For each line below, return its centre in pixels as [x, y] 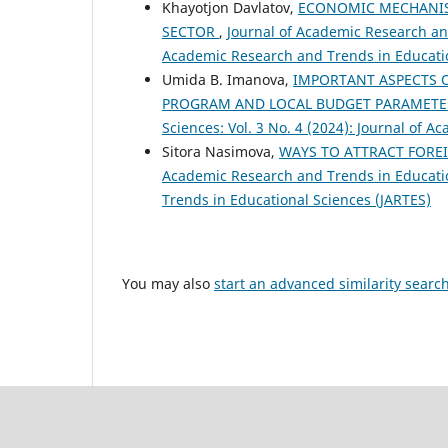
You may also [168, 284]
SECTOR [190, 32]
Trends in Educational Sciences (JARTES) [296, 200]
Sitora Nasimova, [220, 152]
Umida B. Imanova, [227, 80]
